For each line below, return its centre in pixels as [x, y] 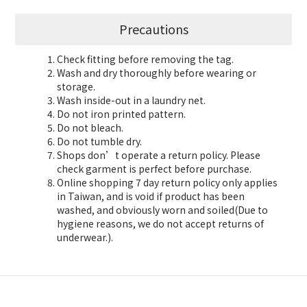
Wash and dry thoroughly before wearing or [157, 73]
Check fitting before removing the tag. [145, 59]
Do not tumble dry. [99, 142]
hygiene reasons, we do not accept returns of [160, 224]
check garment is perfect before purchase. [154, 169]
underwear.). [85, 237]
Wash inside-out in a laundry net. [131, 100]
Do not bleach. [90, 128]
